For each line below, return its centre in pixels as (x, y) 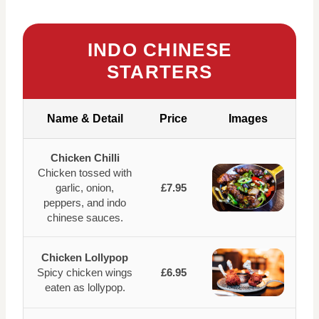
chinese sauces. (85, 218)
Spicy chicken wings (85, 272)
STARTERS (159, 72)
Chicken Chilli (85, 158)
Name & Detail (85, 119)
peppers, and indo (85, 203)
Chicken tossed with (85, 173)
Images (248, 119)
